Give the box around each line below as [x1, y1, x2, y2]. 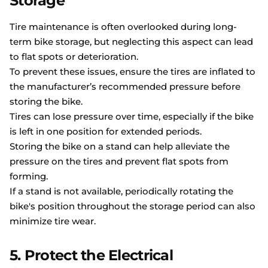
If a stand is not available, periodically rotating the [10, 185, 233, 197]
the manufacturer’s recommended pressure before [10, 81, 240, 93]
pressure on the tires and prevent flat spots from [10, 156, 229, 167]
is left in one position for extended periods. [10, 126, 202, 138]
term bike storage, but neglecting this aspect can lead [10, 36, 253, 48]
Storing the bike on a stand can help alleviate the [10, 141, 230, 153]
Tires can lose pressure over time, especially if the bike [10, 111, 254, 123]
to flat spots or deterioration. [10, 51, 138, 63]
